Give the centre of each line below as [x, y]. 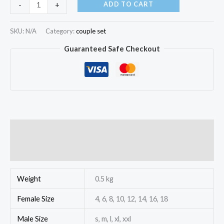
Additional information [50, 130]
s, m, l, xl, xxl [113, 218]
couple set [91, 31]
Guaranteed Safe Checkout [112, 49]
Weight [29, 178]
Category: [61, 31]
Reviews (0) [30, 150]
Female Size [36, 198]
